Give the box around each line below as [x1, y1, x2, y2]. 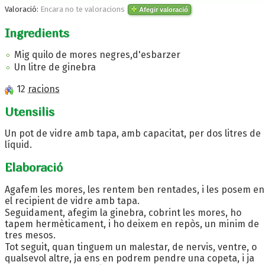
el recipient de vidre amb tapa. [5, 195, 140, 206]
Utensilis [5, 104, 54, 118]
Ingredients [5, 25, 69, 40]
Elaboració [5, 160, 63, 174]
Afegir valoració [137, 5, 188, 13]
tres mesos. [5, 229, 56, 241]
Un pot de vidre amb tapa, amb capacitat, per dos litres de [5, 128, 261, 140]
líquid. [5, 139, 32, 151]
